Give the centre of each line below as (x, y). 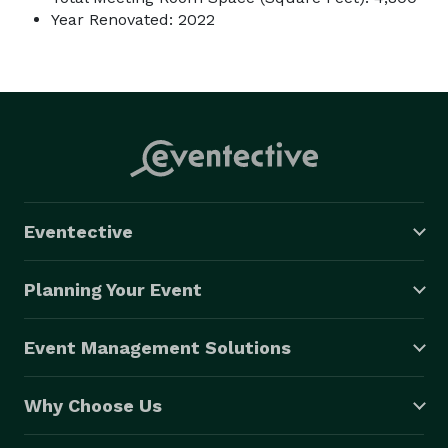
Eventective (78, 231)
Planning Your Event (113, 289)
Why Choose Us (93, 405)
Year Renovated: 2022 (133, 19)
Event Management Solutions (157, 347)
